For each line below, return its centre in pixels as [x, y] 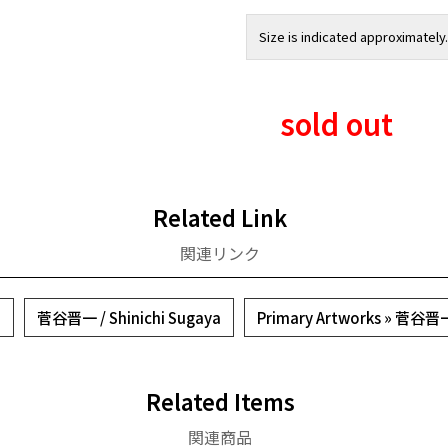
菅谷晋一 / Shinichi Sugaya [129, 317]
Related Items [220, 401]
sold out [336, 123]
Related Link [220, 217]
